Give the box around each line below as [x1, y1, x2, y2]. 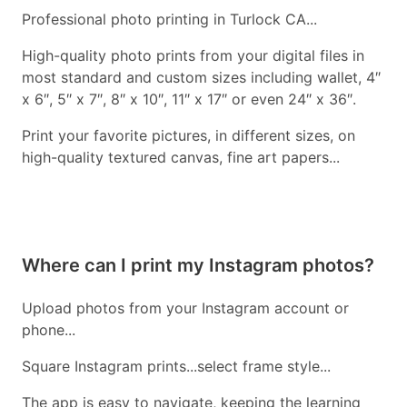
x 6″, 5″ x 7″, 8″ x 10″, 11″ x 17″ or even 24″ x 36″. [22, 90, 356, 109]
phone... [22, 321, 75, 340]
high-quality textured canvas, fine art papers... [22, 148, 340, 167]
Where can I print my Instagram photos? [22, 254, 374, 277]
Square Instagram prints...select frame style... [22, 357, 331, 376]
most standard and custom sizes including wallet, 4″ [22, 68, 381, 87]
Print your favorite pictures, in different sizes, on [22, 126, 355, 145]
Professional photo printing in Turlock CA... [22, 10, 317, 29]
